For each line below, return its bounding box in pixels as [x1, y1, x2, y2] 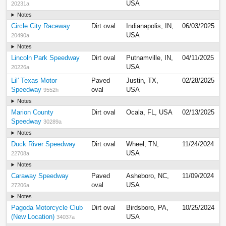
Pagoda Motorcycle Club [11, 204, 83, 212]
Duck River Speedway [11, 141, 76, 148]
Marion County [11, 109, 54, 117]
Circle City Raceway [11, 23, 71, 30]
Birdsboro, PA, [126, 204, 169, 212]
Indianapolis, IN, [126, 23, 174, 30]
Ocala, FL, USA [126, 109, 173, 117]
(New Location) [11, 213, 55, 221]
